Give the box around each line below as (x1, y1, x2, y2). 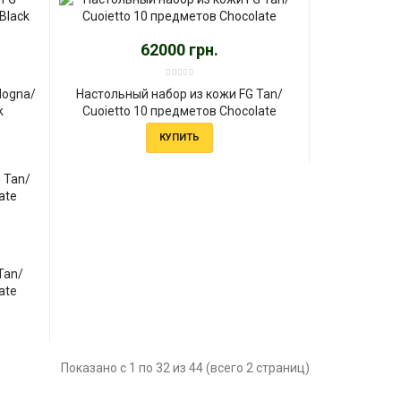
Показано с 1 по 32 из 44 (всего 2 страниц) (60, 360, 310, 375)
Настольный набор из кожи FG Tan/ (75, 86, 283, 101)
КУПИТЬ (158, 131, 200, 143)
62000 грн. (140, 39, 218, 59)
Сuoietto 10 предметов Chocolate (81, 103, 277, 118)
